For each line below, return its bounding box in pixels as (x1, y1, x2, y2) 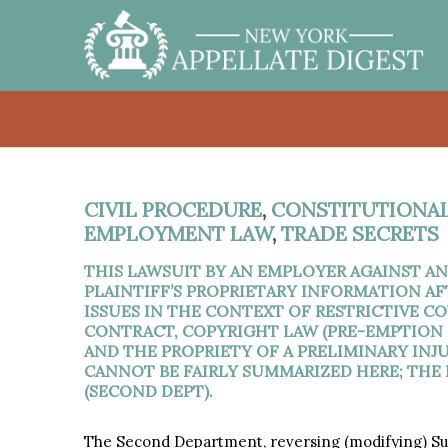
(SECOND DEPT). (83, 381, 213, 401)
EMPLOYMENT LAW (83, 221, 272, 246)
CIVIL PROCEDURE (83, 197, 262, 222)
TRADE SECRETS (280, 221, 439, 246)
